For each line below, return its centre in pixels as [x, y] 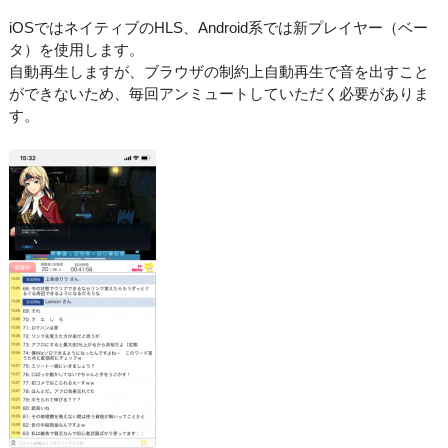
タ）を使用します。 [76, 49]
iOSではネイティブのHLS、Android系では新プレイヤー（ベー [218, 27]
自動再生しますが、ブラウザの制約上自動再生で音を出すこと [219, 71]
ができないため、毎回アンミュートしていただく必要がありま [219, 93]
